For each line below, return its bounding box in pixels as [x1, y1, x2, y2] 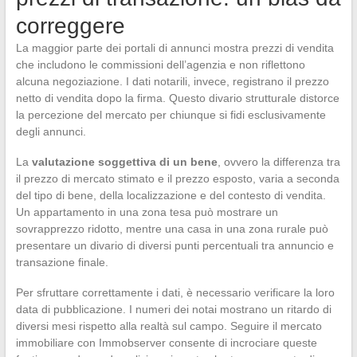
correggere [15, 13, 125, 38]
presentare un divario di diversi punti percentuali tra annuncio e [15, 238, 334, 252]
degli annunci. [15, 124, 86, 138]
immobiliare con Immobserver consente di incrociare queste [15, 335, 317, 349]
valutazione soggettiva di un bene [31, 155, 218, 168]
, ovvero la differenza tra [217, 155, 340, 168]
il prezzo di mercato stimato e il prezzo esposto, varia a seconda [15, 171, 339, 185]
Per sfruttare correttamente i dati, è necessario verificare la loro [15, 285, 335, 299]
